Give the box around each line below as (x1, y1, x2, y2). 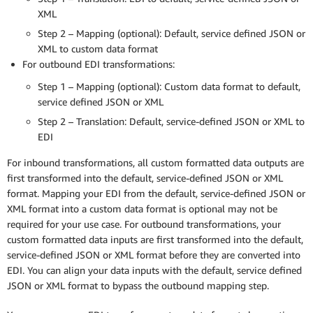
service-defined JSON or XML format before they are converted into (7, 249, 300, 261)
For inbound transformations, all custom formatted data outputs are (7, 156, 304, 168)
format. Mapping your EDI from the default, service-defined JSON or (7, 187, 305, 199)
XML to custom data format (38, 43, 158, 54)
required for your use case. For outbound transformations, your (7, 218, 281, 230)
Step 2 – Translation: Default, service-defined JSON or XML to (38, 115, 305, 127)
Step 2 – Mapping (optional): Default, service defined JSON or (38, 27, 305, 39)
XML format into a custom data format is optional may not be (7, 203, 277, 214)
